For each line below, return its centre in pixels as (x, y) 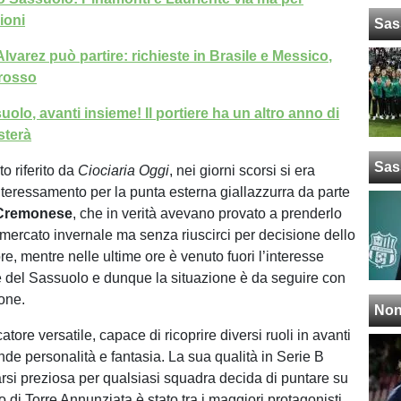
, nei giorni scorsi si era (243, 171)
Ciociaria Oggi (124, 171)
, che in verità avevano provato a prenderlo (208, 213)
